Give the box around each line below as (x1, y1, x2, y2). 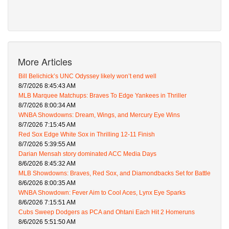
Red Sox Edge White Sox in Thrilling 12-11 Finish (18, 131, 155, 139)
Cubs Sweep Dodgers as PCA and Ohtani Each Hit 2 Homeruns (18, 209, 195, 216)
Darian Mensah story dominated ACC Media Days (18, 150, 156, 158)
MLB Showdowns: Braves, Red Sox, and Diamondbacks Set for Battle (18, 170, 211, 177)
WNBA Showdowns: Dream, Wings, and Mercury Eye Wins (18, 111, 180, 119)
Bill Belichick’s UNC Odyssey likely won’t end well (18, 73, 156, 80)
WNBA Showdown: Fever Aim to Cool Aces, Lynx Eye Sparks (18, 189, 186, 197)
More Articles (18, 55, 72, 68)
